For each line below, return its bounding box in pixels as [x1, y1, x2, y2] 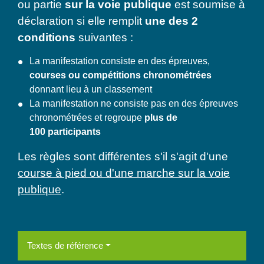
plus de [144, 112, 177, 123]
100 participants [29, 126, 101, 137]
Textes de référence [27, 240, 103, 250]
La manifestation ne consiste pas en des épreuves [29, 98, 238, 108]
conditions [18, 31, 78, 44]
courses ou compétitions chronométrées [29, 70, 212, 80]
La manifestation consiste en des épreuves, [29, 55, 210, 66]
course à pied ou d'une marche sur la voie [18, 166, 230, 179]
